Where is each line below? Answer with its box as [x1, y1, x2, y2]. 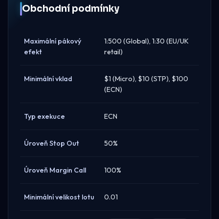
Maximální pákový [24, 36, 81, 45]
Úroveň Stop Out [24, 138, 79, 148]
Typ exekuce [24, 111, 65, 121]
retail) [104, 47, 123, 56]
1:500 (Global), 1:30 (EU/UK [104, 36, 189, 45]
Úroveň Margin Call [24, 165, 86, 175]
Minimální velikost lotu [24, 192, 94, 201]
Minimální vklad [24, 74, 72, 83]
